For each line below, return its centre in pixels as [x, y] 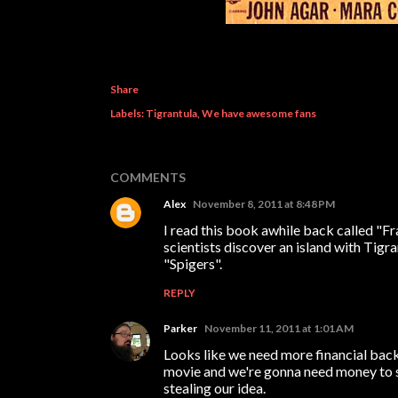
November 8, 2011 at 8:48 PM [264, 204]
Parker [180, 329]
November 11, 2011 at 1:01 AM [279, 329]
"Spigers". [193, 264]
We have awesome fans [259, 114]
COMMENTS [148, 178]
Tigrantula [171, 114]
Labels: [127, 114]
